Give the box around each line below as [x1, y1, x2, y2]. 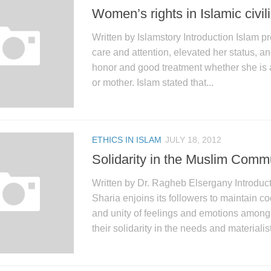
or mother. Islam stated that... [92, 77, 214, 88]
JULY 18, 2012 [165, 134, 221, 145]
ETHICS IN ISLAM [92, 134, 162, 145]
